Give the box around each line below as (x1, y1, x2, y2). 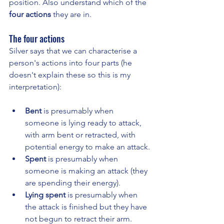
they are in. (51, 9, 91, 19)
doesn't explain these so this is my (9, 69, 132, 79)
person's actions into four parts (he (9, 57, 134, 67)
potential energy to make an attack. (25, 141, 150, 151)
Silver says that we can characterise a (9, 45, 139, 55)
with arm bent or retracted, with (25, 129, 137, 139)
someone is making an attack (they (25, 165, 149, 175)
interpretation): (9, 81, 61, 91)
